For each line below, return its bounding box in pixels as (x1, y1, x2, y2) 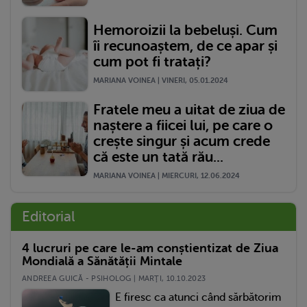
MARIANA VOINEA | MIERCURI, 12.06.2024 (93, 171, 240, 181)
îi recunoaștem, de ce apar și (93, 38, 278, 55)
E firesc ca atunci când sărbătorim (115, 291, 281, 304)
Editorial (22, 208, 75, 225)
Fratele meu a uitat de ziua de (93, 101, 285, 119)
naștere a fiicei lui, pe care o (93, 117, 273, 134)
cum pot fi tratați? (93, 53, 211, 71)
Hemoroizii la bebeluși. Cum (93, 22, 278, 39)
